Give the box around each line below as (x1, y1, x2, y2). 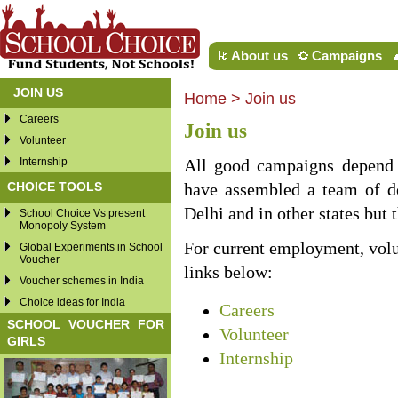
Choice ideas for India (20, 296, 125, 308)
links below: (184, 263, 273, 282)
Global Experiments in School (20, 241, 163, 253)
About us (231, 48, 288, 63)
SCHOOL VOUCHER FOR (6, 316, 165, 331)
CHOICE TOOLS (6, 179, 102, 194)
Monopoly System (20, 219, 106, 232)
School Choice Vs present (20, 207, 145, 219)
